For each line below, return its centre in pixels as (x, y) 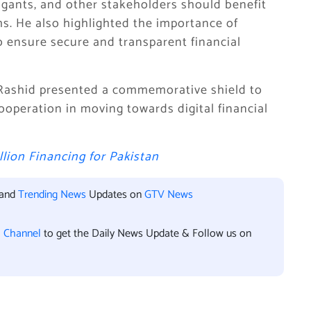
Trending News (52, 195)
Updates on (115, 195)
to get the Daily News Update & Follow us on (148, 234)
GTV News (169, 195)
